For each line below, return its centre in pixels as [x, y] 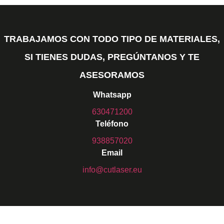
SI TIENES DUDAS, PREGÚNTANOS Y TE [112, 57]
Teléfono [112, 124]
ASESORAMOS [112, 75]
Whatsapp [112, 95]
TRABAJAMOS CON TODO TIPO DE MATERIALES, [112, 39]
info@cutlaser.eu [112, 170]
